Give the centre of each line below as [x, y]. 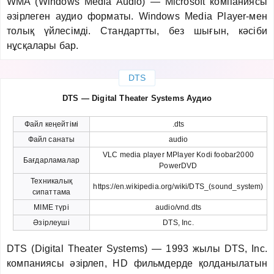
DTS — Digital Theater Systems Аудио [137, 98]
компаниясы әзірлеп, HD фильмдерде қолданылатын [137, 263]
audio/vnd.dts [178, 207]
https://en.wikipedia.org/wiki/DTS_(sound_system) [178, 186]
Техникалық [51, 181]
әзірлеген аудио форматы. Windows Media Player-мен [137, 16]
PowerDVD [178, 165]
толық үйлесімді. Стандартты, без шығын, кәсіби [137, 31]
